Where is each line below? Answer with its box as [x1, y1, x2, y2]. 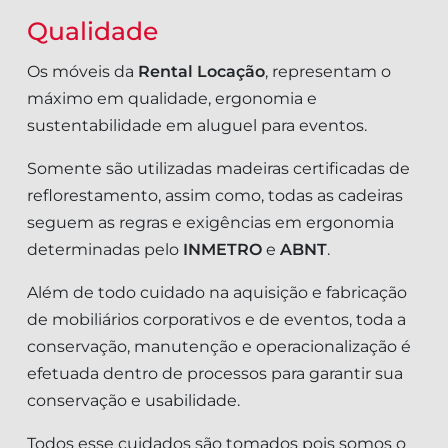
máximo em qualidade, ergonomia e [27, 89, 317, 109]
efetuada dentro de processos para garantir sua [27, 364, 403, 384]
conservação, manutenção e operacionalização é [27, 337, 411, 357]
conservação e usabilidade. [27, 391, 240, 411]
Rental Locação [138, 62, 265, 82]
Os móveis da [27, 62, 138, 82]
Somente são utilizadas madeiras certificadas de [27, 159, 410, 179]
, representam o [265, 62, 391, 82]
